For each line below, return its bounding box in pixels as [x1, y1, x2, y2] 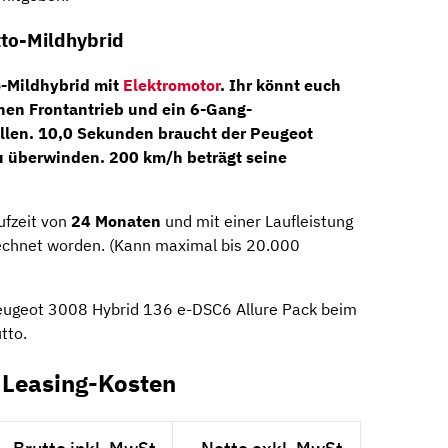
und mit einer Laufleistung [165, 210, 353, 231]
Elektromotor [123, 74, 220, 95]
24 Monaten [71, 210, 165, 231]
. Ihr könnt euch [220, 74, 341, 95]
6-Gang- [190, 98, 252, 119]
